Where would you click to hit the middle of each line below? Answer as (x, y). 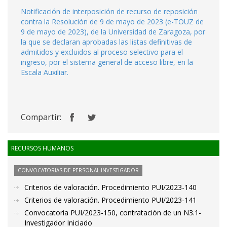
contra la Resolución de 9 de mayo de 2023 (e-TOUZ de (112, 22)
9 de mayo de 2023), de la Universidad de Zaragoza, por (113, 32)
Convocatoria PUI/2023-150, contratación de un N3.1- (113, 213)
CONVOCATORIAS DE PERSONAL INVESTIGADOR (78, 170)
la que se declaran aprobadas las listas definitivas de (106, 42)
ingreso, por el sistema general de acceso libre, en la (107, 62)
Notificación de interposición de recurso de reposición (109, 11)
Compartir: (41, 117)
